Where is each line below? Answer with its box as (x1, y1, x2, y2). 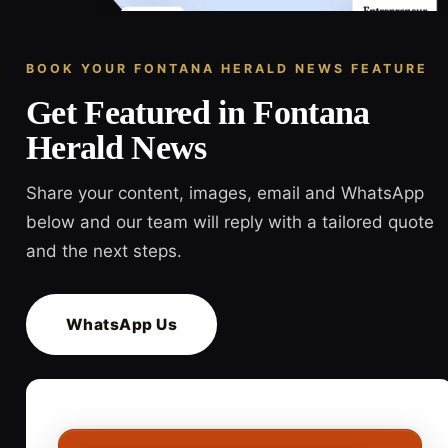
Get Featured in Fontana (26, 93, 370, 131)
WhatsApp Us (66, 314, 178, 334)
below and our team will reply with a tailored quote (26, 211, 434, 232)
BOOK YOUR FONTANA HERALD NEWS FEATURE (26, 60, 428, 76)
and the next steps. (26, 240, 182, 261)
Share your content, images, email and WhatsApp (26, 182, 424, 203)
